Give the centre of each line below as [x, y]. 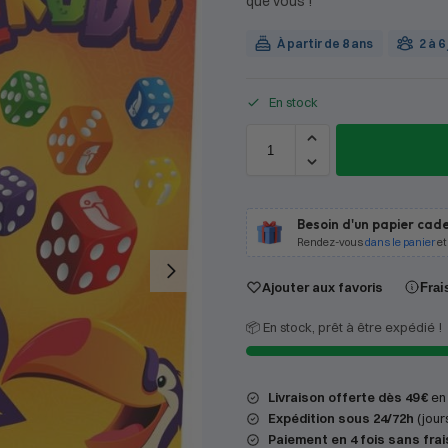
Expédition [301, 418]
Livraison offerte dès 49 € [347, 397]
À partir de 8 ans [324, 43]
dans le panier [399, 242]
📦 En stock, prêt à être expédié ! [343, 327]
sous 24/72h [375, 418]
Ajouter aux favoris [322, 286]
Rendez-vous [330, 242]
